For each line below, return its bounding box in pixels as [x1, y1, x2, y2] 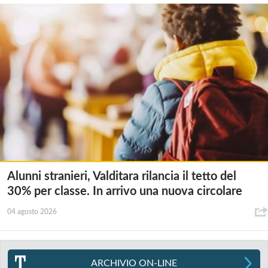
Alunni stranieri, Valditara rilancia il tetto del [7, 170, 236, 182]
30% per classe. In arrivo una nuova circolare [7, 185, 242, 197]
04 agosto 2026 [7, 208, 57, 215]
